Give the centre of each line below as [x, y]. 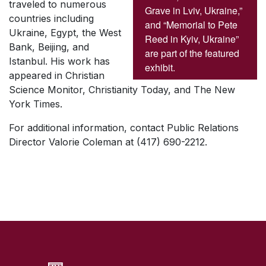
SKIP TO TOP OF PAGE [135, 208]
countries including [51, 18]
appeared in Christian [57, 75]
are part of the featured [192, 53]
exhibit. [160, 68]
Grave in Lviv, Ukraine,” [194, 11]
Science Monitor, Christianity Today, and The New [122, 90]
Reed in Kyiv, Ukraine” [192, 39]
